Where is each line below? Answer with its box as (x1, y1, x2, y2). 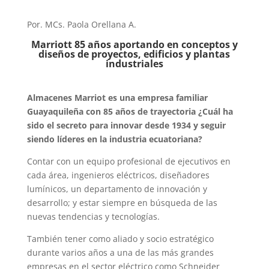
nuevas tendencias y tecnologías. (26, 210, 160, 222)
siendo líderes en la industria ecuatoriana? (26, 133, 202, 145)
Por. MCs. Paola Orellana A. (26, 18, 136, 30)
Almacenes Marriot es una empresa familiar (26, 91, 208, 103)
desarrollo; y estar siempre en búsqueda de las (26, 196, 217, 208)
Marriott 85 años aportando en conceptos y (31, 37, 238, 51)
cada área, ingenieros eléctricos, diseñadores (26, 169, 210, 181)
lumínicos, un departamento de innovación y (26, 183, 207, 195)
